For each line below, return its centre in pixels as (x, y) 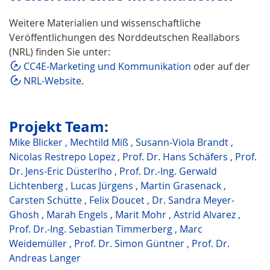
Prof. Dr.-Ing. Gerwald (168, 171)
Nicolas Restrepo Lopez (63, 157)
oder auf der (221, 67)
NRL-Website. (54, 81)
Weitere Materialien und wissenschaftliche (105, 23)
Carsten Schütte (47, 200)
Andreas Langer (45, 258)
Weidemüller (39, 244)
